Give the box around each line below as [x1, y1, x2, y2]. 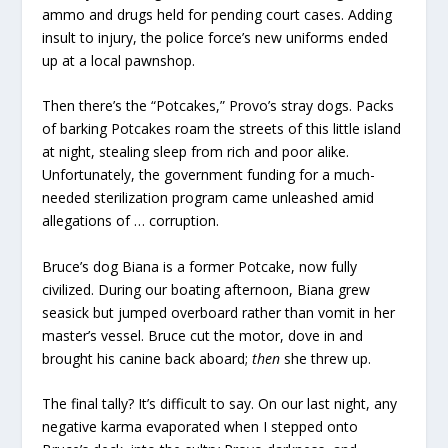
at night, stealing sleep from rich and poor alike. [42, 142, 350, 162]
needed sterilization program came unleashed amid [42, 188, 375, 208]
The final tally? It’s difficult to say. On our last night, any [42, 393, 398, 413]
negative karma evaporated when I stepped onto [42, 416, 359, 436]
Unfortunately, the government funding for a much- [42, 165, 376, 185]
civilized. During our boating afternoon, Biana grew [42, 279, 371, 299]
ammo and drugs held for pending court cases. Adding [42, 4, 393, 24]
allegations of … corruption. [42, 211, 220, 231]
